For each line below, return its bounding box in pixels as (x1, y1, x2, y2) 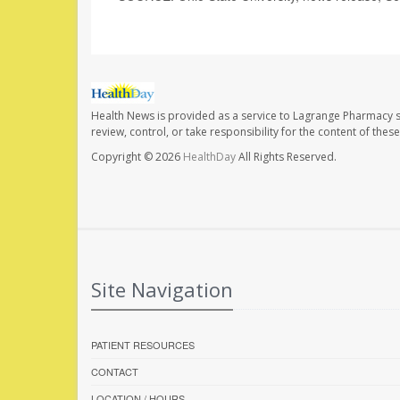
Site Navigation (91, 276, 233, 304)
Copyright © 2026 (91, 149, 183, 165)
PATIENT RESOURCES (91, 337, 195, 353)
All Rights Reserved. (236, 149, 337, 165)
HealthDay (183, 149, 236, 165)
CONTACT (91, 364, 138, 379)
